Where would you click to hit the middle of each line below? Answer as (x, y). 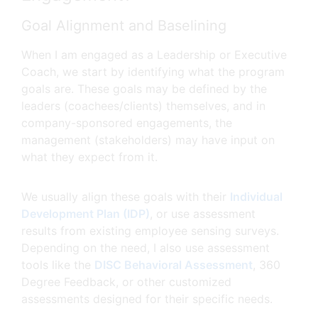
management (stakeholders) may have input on (148, 140)
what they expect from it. (89, 157)
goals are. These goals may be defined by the (144, 89)
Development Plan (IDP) (86, 214)
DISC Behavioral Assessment (174, 265)
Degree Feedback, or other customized (126, 282)
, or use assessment (203, 214)
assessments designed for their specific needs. (147, 299)
